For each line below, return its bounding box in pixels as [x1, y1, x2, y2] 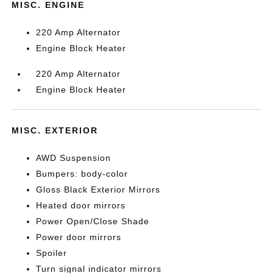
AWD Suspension [36, 153, 112, 163]
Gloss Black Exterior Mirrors [36, 185, 161, 194]
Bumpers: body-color [36, 169, 129, 179]
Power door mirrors [36, 232, 122, 242]
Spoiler [36, 248, 68, 258]
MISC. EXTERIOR [12, 126, 99, 135]
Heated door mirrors [36, 200, 126, 210]
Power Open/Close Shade [36, 216, 150, 226]
